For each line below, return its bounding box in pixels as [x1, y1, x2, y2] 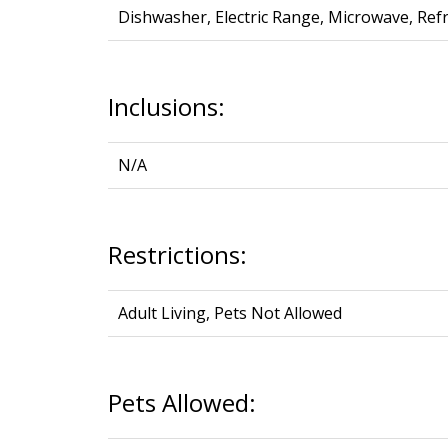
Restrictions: [107, 237, 247, 271]
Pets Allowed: [107, 385, 256, 419]
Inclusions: [107, 89, 225, 123]
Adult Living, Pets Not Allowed [117, 301, 342, 324]
